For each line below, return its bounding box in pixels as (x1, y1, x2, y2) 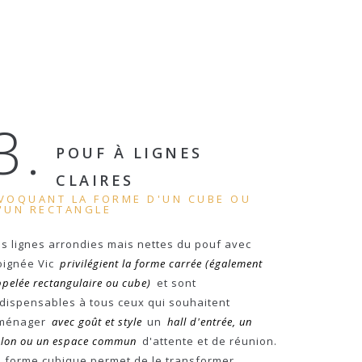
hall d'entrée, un (166, 314, 252, 329)
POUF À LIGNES (56, 143, 203, 162)
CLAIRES (56, 170, 134, 190)
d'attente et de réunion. (138, 334, 277, 348)
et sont (153, 276, 196, 290)
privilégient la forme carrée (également (59, 256, 263, 271)
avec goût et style (51, 314, 142, 329)
